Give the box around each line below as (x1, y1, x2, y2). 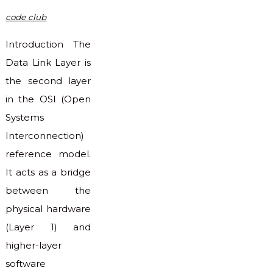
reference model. (5, 148, 91, 160)
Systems (5, 112, 44, 124)
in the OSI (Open (5, 93, 91, 105)
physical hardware (5, 203, 91, 215)
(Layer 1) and (5, 221, 91, 233)
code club (5, 12, 47, 23)
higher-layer (5, 239, 62, 252)
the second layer (5, 75, 91, 87)
